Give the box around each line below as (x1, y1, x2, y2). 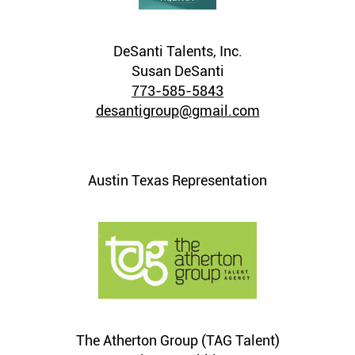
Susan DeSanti (131, 63, 224, 79)
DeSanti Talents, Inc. (113, 43, 242, 59)
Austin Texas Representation (88, 172, 267, 189)
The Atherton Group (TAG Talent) (75, 332, 280, 349)
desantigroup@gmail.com (95, 102, 260, 119)
